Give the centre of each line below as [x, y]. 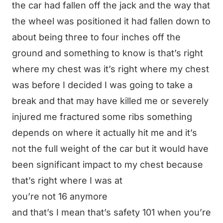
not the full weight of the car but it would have [110, 149]
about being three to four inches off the [96, 37]
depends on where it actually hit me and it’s [105, 133]
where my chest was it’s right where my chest [111, 69]
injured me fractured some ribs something [102, 117]
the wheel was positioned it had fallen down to [111, 21]
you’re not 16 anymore [60, 196]
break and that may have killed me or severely [110, 101]
